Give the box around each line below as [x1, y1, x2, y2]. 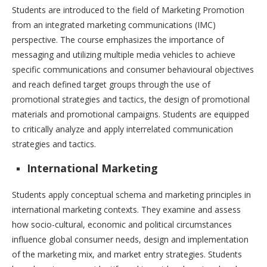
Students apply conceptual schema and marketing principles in [12, 189, 251, 201]
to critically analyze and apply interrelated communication [12, 123, 233, 135]
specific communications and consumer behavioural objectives [12, 64, 254, 76]
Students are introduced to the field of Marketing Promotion [12, 4, 244, 16]
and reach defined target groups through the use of [12, 79, 210, 91]
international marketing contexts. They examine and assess [12, 204, 241, 216]
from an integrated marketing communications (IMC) [12, 19, 216, 31]
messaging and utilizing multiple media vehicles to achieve [12, 49, 235, 61]
